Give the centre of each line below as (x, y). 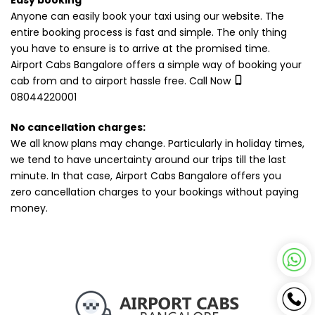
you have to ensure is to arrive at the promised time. (140, 49)
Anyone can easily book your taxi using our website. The (147, 17)
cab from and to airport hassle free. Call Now (122, 81)
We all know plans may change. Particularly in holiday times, (157, 144)
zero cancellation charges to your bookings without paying (155, 192)
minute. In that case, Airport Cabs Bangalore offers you (146, 176)
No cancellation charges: (78, 128)
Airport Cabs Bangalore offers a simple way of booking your (156, 65)
